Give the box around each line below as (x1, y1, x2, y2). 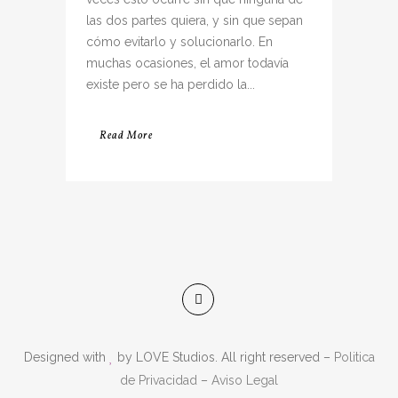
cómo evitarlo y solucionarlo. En (86, 35, 273, 49)
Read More (99, 129, 153, 143)
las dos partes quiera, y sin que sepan (86, 13, 303, 28)
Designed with (23, 350, 109, 364)
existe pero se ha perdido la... (86, 77, 255, 92)
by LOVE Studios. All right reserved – (113, 350, 334, 364)
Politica (333, 350, 375, 364)
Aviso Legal (211, 373, 278, 387)
